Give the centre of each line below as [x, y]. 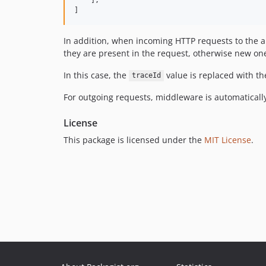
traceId [146, 76]
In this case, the [96, 75]
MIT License [228, 140]
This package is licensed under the [134, 140]
